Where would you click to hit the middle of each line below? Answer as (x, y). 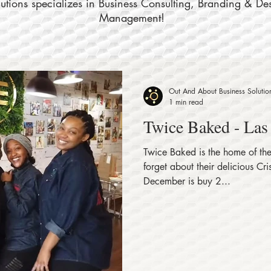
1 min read (186, 102)
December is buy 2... (187, 181)
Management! (132, 18)
